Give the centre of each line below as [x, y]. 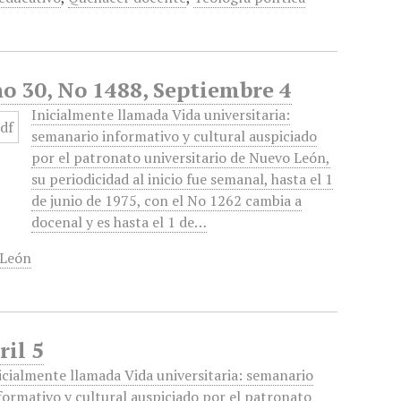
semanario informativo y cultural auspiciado [175, 136]
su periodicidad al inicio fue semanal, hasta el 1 [183, 179]
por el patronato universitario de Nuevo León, [181, 158]
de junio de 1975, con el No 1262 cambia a [167, 200]
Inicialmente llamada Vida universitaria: [161, 115]
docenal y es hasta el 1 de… [119, 222]
